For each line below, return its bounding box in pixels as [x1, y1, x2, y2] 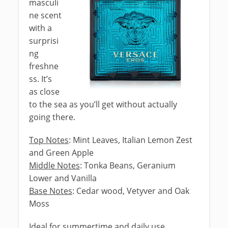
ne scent [29, 10, 62, 21]
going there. [29, 111, 75, 123]
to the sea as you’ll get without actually [29, 99, 177, 110]
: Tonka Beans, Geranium [80, 160, 176, 171]
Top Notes [29, 134, 69, 146]
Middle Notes [29, 160, 80, 171]
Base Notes [29, 185, 72, 196]
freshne [29, 61, 59, 72]
